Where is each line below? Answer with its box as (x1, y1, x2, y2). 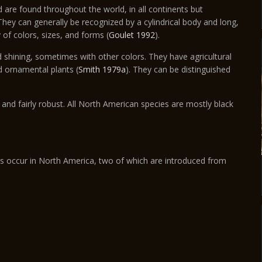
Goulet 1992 (109, 29, 155, 40)
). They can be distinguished (126, 64, 230, 75)
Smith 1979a (78, 64, 126, 75)
